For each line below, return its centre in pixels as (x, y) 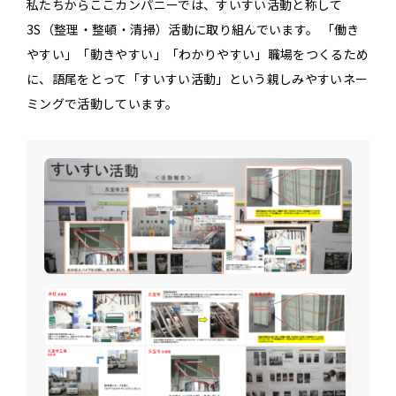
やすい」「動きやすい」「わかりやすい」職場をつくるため (198, 54)
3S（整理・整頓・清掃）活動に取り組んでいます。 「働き (193, 30)
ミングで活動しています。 (103, 104)
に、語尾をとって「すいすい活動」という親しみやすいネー (198, 79)
